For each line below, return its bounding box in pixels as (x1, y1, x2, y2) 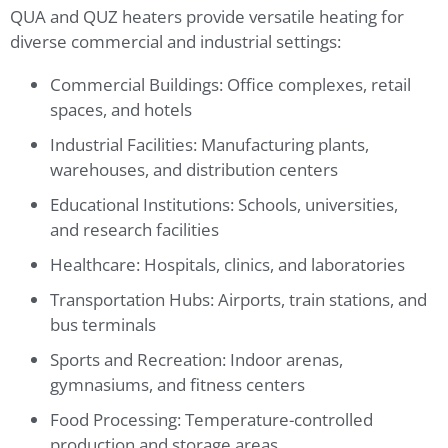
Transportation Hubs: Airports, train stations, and (50, 288, 427, 312)
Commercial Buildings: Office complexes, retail (50, 73, 411, 97)
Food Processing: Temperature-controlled (50, 408, 373, 432)
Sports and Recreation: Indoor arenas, (50, 348, 343, 372)
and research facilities (50, 218, 219, 242)
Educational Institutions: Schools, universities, (50, 193, 398, 217)
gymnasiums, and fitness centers (50, 373, 305, 397)
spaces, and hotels (50, 98, 192, 122)
